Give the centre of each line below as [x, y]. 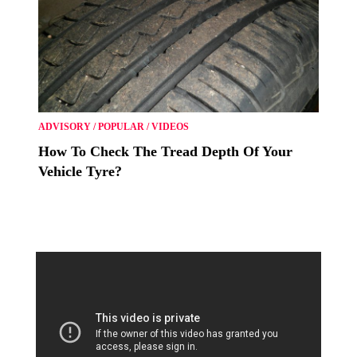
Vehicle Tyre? [80, 171]
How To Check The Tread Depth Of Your [165, 151]
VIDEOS [170, 126]
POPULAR [121, 126]
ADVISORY [65, 126]
